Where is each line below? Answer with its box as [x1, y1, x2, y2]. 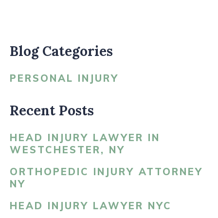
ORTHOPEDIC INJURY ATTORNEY [10, 165, 203, 178]
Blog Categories [10, 42, 113, 60]
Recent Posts [10, 102, 94, 119]
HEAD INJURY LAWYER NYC [10, 200, 172, 212]
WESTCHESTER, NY [10, 144, 125, 156]
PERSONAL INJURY [10, 72, 119, 84]
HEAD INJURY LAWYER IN [10, 131, 160, 144]
